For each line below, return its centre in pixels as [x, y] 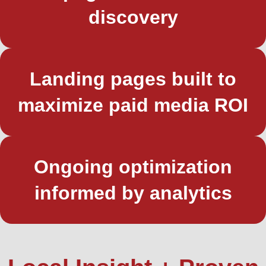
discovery [133, 17]
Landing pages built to [133, 79]
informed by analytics [133, 193]
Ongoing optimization [133, 167]
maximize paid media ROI [133, 105]
